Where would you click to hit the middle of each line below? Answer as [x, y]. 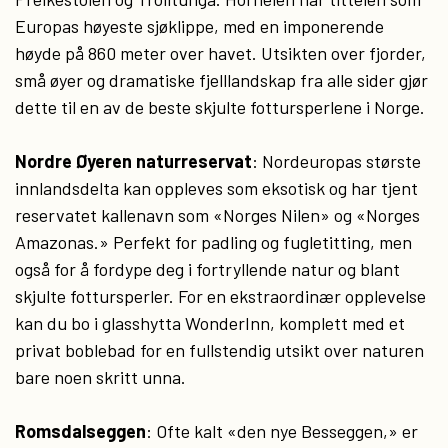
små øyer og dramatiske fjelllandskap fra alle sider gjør [221, 80]
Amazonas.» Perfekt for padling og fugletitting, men [213, 242]
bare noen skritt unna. [100, 377]
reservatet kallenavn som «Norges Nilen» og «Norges [217, 215]
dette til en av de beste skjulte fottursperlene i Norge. [220, 107]
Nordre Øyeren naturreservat [133, 161]
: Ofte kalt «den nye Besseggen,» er [282, 431]
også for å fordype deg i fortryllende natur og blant [207, 269]
